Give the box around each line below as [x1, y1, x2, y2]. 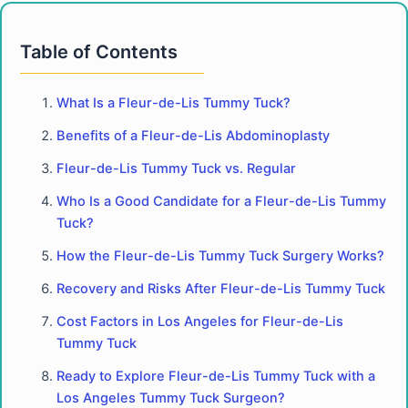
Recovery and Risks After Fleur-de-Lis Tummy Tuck [56, 280, 385, 297]
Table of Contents [20, 40, 178, 63]
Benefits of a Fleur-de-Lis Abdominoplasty [56, 127, 330, 144]
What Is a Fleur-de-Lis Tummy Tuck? [56, 94, 291, 111]
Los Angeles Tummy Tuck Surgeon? [56, 389, 285, 406]
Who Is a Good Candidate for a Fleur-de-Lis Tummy [56, 192, 386, 209]
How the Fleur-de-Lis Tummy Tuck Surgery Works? [56, 247, 384, 264]
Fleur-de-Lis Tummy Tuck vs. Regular [56, 159, 296, 177]
